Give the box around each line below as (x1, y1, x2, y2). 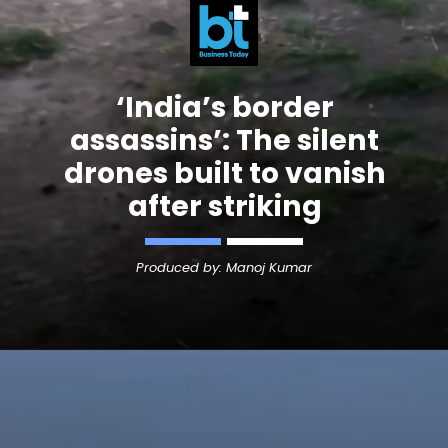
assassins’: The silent (70, 119, 380, 160)
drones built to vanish (63, 152, 386, 193)
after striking (127, 185, 322, 226)
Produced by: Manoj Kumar (135, 257, 312, 277)
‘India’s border (115, 86, 334, 127)
